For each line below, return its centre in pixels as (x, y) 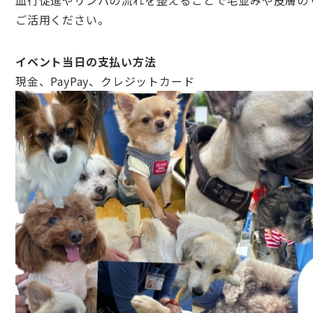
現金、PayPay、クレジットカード (105, 81)
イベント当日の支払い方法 (86, 61)
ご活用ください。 (63, 20)
